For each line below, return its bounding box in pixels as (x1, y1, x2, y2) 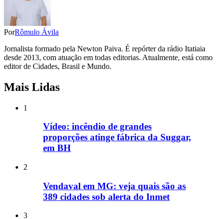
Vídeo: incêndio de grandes (43, 121, 152, 132)
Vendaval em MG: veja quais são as (43, 180, 186, 191)
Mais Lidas (4, 80, 60, 93)
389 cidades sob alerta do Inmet (43, 191, 170, 202)
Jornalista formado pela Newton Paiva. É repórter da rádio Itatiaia (4, 44, 205, 53)
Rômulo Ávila (15, 27, 59, 36)
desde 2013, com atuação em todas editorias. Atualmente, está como (4, 53, 213, 62)
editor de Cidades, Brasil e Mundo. (4, 62, 111, 70)
